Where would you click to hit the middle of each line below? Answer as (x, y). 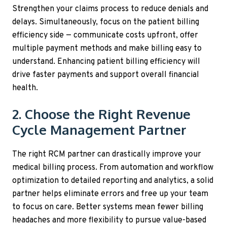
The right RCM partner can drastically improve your (107, 155)
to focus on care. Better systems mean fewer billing (108, 207)
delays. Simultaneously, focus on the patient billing (106, 22)
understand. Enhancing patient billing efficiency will (106, 62)
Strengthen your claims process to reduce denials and (110, 9)
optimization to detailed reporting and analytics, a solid (113, 181)
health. (25, 88)
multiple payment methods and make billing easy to (107, 48)
